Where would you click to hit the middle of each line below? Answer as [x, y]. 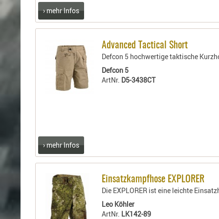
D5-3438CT [139, 80]
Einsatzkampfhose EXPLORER [153, 180]
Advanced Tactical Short [145, 45]
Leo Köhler [118, 204]
